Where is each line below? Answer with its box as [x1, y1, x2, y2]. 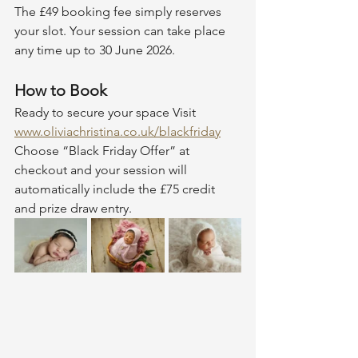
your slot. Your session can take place [14, 23, 229, 38]
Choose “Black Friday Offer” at [14, 143, 193, 158]
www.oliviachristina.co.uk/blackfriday [14, 124, 221, 139]
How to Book [14, 81, 107, 100]
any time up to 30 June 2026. [14, 42, 175, 58]
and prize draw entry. [14, 201, 132, 216]
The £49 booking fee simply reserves [14, 4, 225, 19]
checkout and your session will [14, 162, 190, 177]
